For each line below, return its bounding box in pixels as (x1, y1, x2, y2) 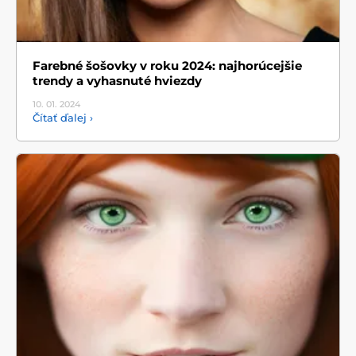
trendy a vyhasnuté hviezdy (33, 73, 202, 89)
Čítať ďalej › (33, 111, 93, 125)
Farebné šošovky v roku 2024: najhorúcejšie (33, 58, 302, 74)
